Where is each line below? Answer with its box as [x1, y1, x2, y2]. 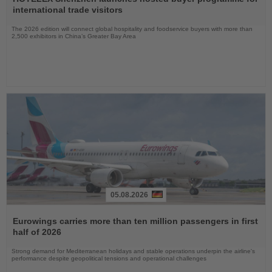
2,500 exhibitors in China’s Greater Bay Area [12, 32, 136, 39]
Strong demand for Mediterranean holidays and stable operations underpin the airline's [12, 247, 255, 254]
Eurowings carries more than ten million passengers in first [13, 216, 258, 226]
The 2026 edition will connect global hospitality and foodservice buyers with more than [12, 25, 253, 32]
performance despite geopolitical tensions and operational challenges [12, 254, 206, 262]
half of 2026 [13, 226, 61, 237]
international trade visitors [13, 4, 123, 15]
